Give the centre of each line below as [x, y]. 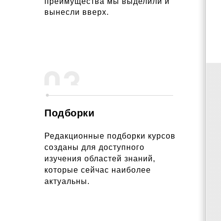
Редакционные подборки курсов [110, 136]
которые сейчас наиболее [98, 170]
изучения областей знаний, [100, 159]
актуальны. [67, 181]
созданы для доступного [94, 147]
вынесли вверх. [77, 12]
